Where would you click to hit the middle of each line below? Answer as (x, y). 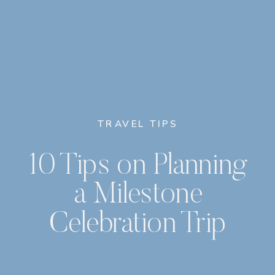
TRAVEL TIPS (138, 124)
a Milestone (138, 196)
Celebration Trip (138, 225)
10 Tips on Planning (138, 167)
